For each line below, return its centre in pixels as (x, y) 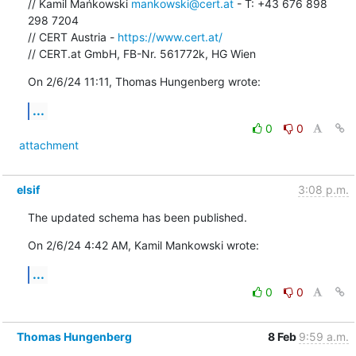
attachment (48, 145)
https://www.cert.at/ (170, 37)
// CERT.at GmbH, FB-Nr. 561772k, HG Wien (141, 53)
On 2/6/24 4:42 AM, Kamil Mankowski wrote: (143, 245)
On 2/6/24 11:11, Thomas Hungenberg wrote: (144, 81)
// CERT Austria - (72, 37)
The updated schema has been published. (137, 217)
